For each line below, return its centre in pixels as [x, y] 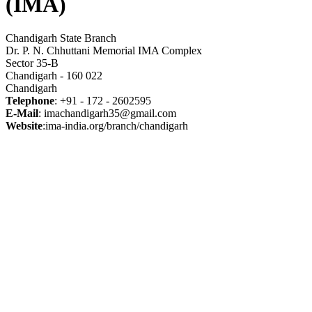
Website [24, 126]
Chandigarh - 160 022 [54, 76]
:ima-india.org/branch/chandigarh [115, 126]
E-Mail [22, 114]
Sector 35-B [32, 63]
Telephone [30, 101]
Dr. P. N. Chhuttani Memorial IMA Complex [104, 51]
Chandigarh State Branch [61, 38]
